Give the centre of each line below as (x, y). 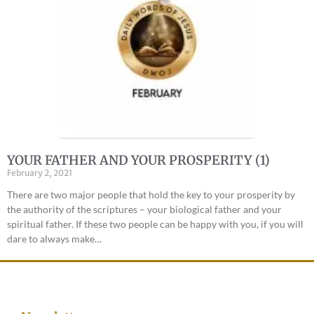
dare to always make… (54, 239)
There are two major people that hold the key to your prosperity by (151, 195)
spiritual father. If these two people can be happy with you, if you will (155, 224)
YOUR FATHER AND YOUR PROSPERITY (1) (138, 161)
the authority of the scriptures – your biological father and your (144, 210)
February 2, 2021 (40, 173)
